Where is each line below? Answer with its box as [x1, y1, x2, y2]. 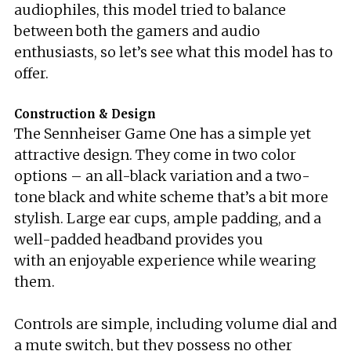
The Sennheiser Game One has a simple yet [14, 125, 311, 143]
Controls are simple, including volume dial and [14, 315, 337, 333]
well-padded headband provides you [14, 230, 263, 248]
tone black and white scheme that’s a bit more [14, 188, 328, 206]
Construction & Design [14, 107, 156, 121]
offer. [14, 64, 49, 82]
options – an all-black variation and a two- [14, 167, 310, 185]
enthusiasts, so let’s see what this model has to [14, 43, 333, 61]
